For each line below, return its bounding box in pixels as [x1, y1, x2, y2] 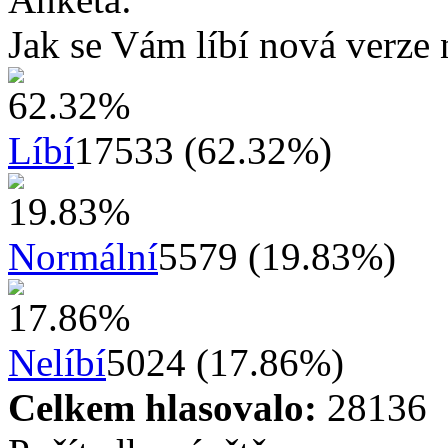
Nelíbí [8, 340, 106, 384]
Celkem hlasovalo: [8, 385, 317, 429]
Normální [8, 234, 158, 278]
